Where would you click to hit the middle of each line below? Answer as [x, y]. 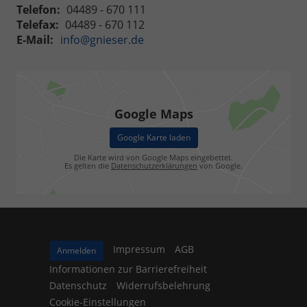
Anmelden [76, 250]
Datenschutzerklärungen [154, 166]
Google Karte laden [153, 138]
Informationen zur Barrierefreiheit [128, 269]
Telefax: [38, 24]
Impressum [139, 249]
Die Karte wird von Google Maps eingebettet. [153, 158]
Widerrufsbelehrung [163, 285]
